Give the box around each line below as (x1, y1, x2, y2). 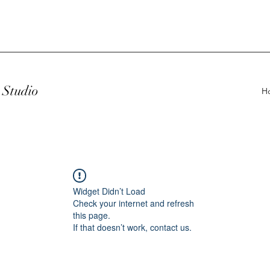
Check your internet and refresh (73, 197, 194, 209)
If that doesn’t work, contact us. (73, 221, 192, 233)
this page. (73, 209, 110, 221)
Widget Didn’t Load (73, 185, 145, 197)
